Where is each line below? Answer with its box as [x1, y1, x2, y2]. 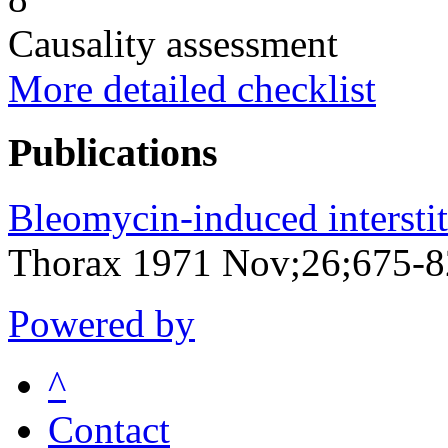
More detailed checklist [8, 66, 376, 110]
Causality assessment [8, 21, 338, 65]
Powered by [8, 301, 195, 345]
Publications [8, 130, 218, 176]
